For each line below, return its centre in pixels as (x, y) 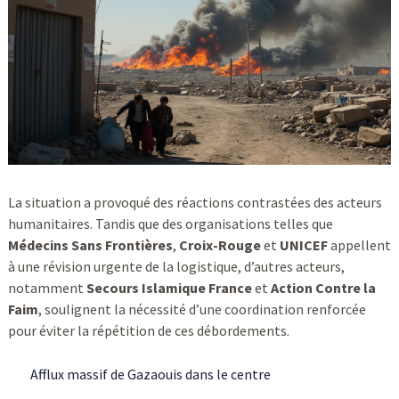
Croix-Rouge (220, 245)
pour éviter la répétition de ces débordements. (148, 331)
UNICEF (303, 245)
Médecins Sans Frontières (90, 245)
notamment (47, 288)
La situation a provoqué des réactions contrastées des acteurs (195, 203)
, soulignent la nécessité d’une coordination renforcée (202, 309)
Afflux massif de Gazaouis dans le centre (150, 375)
